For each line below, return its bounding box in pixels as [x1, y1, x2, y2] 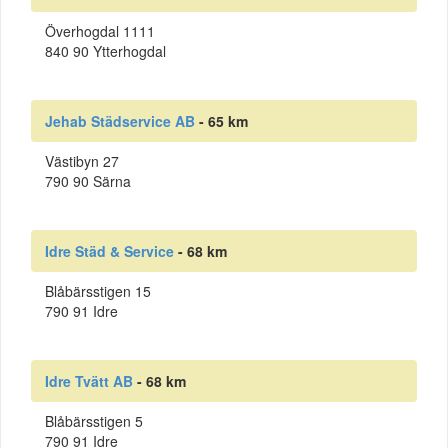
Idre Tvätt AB [45, 370, 133, 391]
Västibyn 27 [45, 150, 119, 171]
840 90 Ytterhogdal [45, 40, 166, 61]
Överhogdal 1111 [45, 20, 155, 41]
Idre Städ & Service [45, 241, 174, 262]
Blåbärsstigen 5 [45, 410, 143, 431]
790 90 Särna [45, 170, 131, 191]
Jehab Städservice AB [45, 111, 195, 132]
